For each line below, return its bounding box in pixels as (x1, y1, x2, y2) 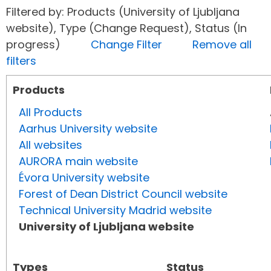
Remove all (192, 37, 252, 53)
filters (6, 53, 36, 69)
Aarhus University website (19, 121, 157, 137)
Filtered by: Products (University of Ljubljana (6, 4, 240, 20)
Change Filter (91, 37, 162, 53)
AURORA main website (19, 154, 138, 169)
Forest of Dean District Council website (19, 186, 227, 202)
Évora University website (19, 170, 149, 186)
